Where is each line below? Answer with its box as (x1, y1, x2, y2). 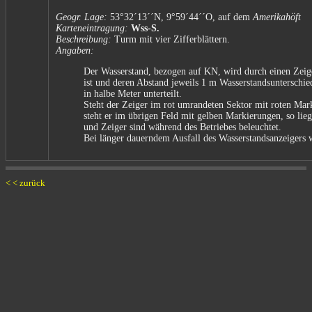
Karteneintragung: (56, 22, 128, 33)
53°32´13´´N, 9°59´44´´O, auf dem (107, 11, 253, 22)
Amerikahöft (253, 11, 301, 22)
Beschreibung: (56, 33, 111, 45)
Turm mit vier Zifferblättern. (111, 33, 230, 45)
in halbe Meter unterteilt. (84, 88, 182, 99)
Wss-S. (131, 22, 159, 33)
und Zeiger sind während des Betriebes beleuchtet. (84, 121, 281, 132)
